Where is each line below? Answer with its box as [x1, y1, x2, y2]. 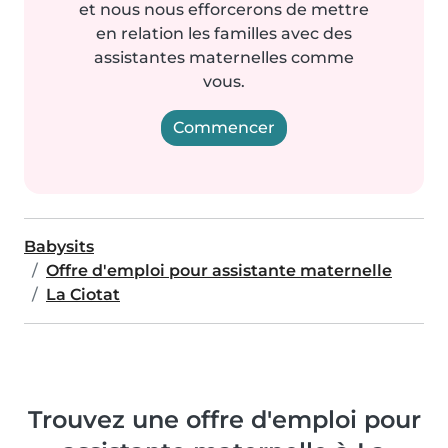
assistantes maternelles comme [94, 48, 354, 67]
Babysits [24, 237, 94, 256]
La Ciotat [46, 285, 120, 304]
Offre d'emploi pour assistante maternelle [46, 261, 392, 280]
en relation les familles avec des [96, 24, 352, 43]
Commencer [173, 118, 275, 137]
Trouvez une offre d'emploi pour [27, 405, 421, 434]
